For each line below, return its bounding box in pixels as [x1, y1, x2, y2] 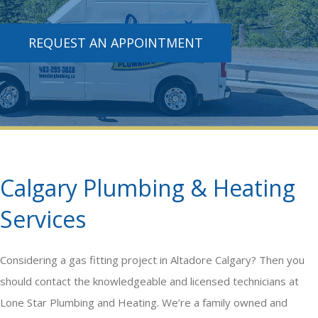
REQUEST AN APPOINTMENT [28, 34, 203, 52]
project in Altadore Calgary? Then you [119, 253, 305, 268]
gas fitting [69, 253, 119, 268]
